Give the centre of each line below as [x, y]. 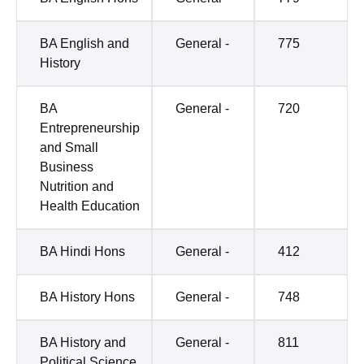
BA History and [83, 343]
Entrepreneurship [90, 128]
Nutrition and [77, 187]
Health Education [90, 206]
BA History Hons [87, 297]
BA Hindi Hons [82, 252]
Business [67, 167]
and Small [69, 148]
